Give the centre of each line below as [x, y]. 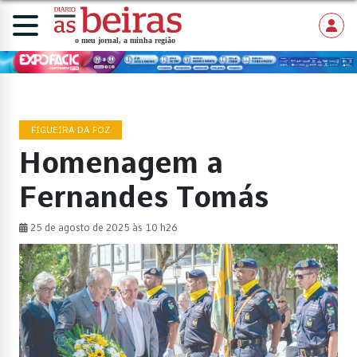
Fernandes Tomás [144, 197]
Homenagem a [121, 163]
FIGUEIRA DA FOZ [71, 129]
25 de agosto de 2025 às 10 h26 [103, 228]
